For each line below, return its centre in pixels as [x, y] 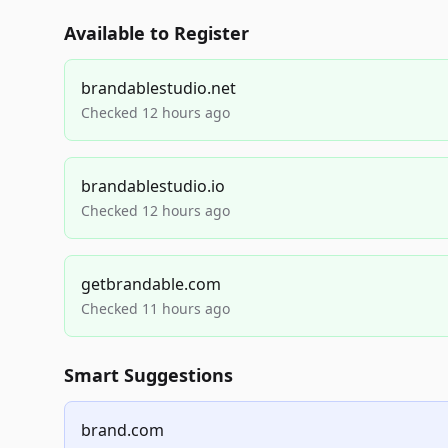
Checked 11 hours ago [155, 308]
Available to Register [156, 33]
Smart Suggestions [148, 375]
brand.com [122, 430]
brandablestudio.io [153, 186]
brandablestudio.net [158, 88]
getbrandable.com [151, 284]
